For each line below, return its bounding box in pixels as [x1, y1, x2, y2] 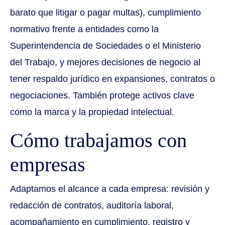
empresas [10, 153, 85, 176]
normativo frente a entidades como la [10, 24, 159, 35]
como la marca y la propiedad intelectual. [10, 107, 174, 118]
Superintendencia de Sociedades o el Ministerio [10, 41, 201, 51]
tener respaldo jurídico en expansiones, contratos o [10, 74, 215, 84]
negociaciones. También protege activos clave [10, 90, 194, 101]
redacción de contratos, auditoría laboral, [10, 200, 174, 211]
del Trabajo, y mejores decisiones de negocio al [10, 57, 200, 68]
